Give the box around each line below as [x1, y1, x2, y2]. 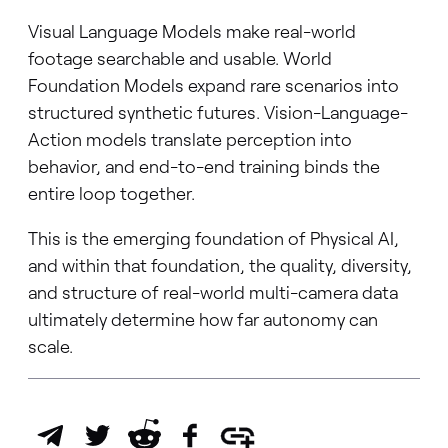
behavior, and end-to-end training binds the [27, 155, 380, 178]
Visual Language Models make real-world [27, 20, 356, 43]
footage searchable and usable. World [27, 47, 332, 70]
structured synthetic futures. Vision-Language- [27, 101, 408, 124]
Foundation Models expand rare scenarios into [27, 74, 399, 97]
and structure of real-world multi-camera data [27, 281, 398, 304]
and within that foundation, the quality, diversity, [27, 254, 412, 277]
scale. [27, 335, 73, 358]
